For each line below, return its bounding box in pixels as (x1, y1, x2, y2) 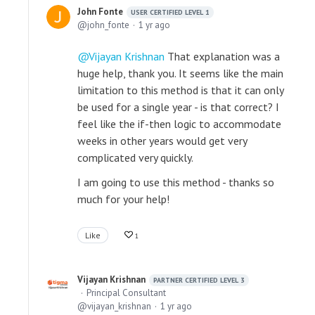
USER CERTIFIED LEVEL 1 (131, 7, 210, 17)
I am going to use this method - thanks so (77, 174, 274, 189)
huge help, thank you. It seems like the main (77, 65, 283, 80)
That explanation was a (165, 49, 280, 63)
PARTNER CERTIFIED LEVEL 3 (153, 275, 245, 285)
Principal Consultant (86, 286, 166, 299)
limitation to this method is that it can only (77, 82, 283, 97)
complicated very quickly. (77, 150, 193, 165)
